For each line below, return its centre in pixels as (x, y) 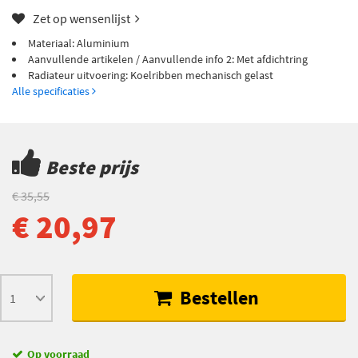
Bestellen (218, 298)
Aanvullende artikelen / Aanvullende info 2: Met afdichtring (168, 60)
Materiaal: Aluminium (79, 44)
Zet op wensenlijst (82, 19)
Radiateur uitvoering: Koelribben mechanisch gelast (151, 76)
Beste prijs (90, 168)
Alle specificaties (52, 91)
